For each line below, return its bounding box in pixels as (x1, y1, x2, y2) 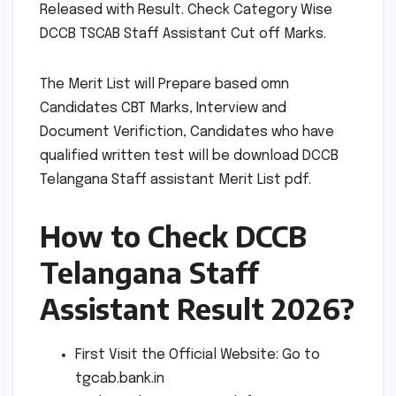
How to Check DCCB (40, 218, 307, 255)
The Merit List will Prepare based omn (40, 77, 289, 93)
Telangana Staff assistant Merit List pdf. (40, 172, 311, 188)
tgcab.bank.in (75, 370, 164, 386)
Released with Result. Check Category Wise (40, 3, 332, 19)
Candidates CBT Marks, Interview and (40, 101, 286, 117)
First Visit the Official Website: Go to (75, 346, 320, 362)
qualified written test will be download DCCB (40, 148, 339, 164)
